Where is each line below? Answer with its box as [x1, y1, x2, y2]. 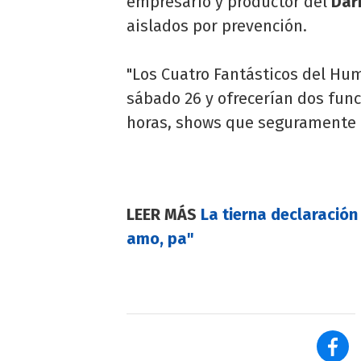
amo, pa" [127, 228, 194, 248]
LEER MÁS [127, 204, 197, 224]
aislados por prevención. [127, 15, 307, 35]
